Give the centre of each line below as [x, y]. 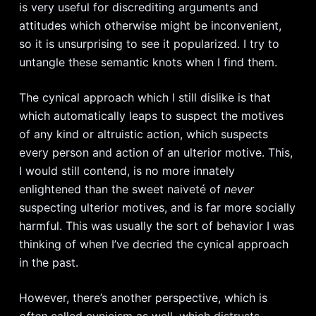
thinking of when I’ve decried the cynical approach [153, 244]
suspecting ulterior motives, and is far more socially [157, 207]
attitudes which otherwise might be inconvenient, [150, 25]
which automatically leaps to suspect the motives [151, 116]
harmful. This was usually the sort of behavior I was [156, 226]
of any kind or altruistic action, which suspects [143, 134]
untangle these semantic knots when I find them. [148, 62]
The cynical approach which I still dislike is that [145, 97]
